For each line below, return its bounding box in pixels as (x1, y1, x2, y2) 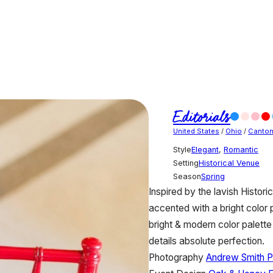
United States (173, 126, 219, 135)
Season (173, 171, 201, 181)
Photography (149, 251, 204, 263)
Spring (201, 171, 225, 181)
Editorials (173, 108, 230, 126)
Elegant (191, 144, 219, 154)
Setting (173, 158, 199, 168)
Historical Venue (199, 158, 260, 168)
